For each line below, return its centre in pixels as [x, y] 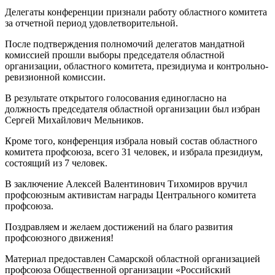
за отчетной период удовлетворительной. [91, 23]
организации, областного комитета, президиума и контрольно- [137, 66]
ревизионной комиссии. [55, 77]
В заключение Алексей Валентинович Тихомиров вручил [126, 184]
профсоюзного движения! [59, 238]
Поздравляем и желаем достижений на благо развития [119, 227]
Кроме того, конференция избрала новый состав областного [131, 141]
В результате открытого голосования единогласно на [116, 98]
